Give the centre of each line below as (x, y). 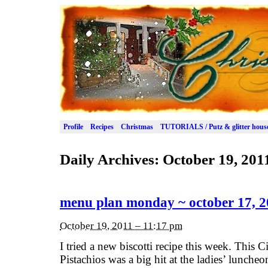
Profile (73, 127)
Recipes (102, 127)
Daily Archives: (111, 159)
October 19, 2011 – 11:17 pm (121, 226)
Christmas (137, 127)
